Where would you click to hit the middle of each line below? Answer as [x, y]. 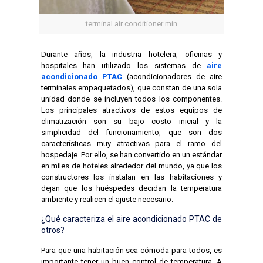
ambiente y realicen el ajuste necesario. [107, 199]
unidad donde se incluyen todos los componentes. [131, 99]
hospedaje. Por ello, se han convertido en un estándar [131, 154]
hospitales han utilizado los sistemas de [124, 65]
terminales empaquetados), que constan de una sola [131, 87]
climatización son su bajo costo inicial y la [131, 121]
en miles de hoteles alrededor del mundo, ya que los [131, 166]
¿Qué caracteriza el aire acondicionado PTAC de [131, 219]
